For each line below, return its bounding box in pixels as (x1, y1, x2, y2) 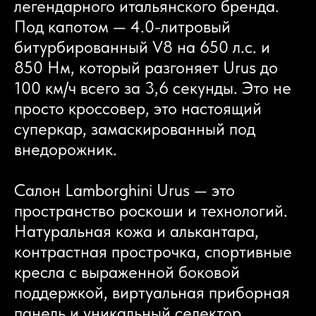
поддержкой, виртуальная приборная (14, 281, 290, 303)
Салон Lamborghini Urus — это (14, 179, 235, 200)
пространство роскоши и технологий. (14, 200, 288, 221)
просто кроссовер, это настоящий (14, 97, 262, 119)
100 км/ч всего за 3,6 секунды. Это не (14, 77, 291, 98)
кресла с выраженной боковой (14, 261, 240, 282)
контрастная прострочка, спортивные (14, 241, 292, 262)
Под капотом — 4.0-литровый (14, 16, 231, 37)
